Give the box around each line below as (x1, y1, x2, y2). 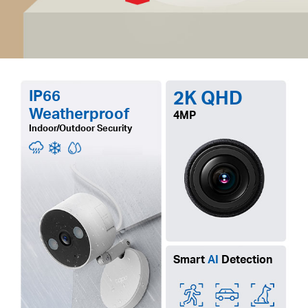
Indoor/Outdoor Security (28, 122, 132, 134)
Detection (219, 252, 273, 267)
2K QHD (173, 85, 243, 110)
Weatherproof (28, 103, 129, 124)
